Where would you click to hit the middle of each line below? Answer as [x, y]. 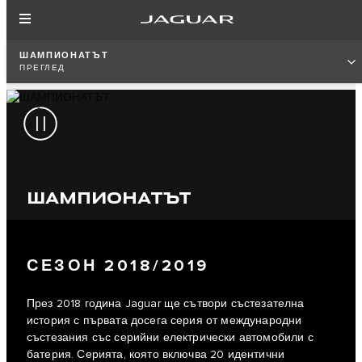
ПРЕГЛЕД [42, 68]
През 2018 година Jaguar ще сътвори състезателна [166, 304]
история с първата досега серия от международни [164, 321]
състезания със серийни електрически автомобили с [170, 338]
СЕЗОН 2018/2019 [118, 266]
